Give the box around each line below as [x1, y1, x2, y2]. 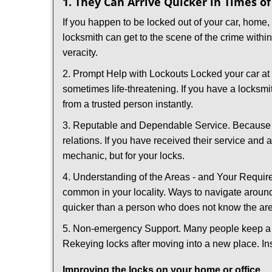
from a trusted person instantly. [63, 99, 193, 109]
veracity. [63, 47, 103, 58]
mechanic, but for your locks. [63, 151, 185, 161]
